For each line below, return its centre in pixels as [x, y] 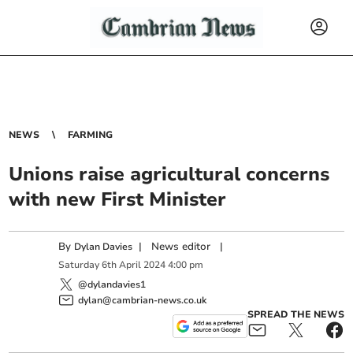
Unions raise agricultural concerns [169, 174]
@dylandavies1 [112, 284]
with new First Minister [118, 199]
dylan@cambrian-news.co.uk [143, 300]
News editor [181, 247]
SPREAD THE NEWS [295, 314]
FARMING [91, 135]
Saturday [79, 265]
